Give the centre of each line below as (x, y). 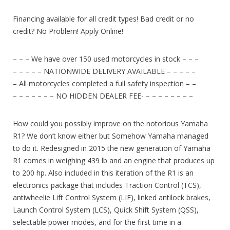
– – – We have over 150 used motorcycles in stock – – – (106, 59)
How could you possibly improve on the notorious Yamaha (110, 123)
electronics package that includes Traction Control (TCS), (107, 185)
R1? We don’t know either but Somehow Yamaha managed (111, 136)
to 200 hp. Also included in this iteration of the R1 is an (103, 172)
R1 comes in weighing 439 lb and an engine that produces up (114, 160)
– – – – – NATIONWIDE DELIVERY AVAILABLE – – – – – (104, 71)
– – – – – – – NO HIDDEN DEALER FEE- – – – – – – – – (103, 95)
